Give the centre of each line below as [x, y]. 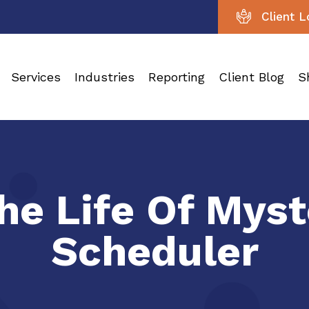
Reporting [177, 77]
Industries [104, 77]
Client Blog [251, 77]
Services [36, 77]
